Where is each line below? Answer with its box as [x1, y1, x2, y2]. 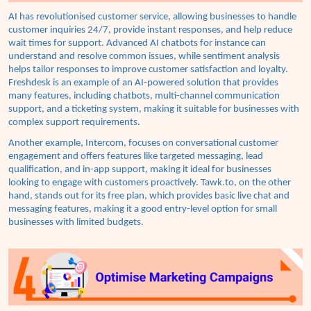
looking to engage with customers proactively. [8, 178, 201, 189]
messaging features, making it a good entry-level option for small [8, 204, 277, 215]
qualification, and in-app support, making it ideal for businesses [8, 165, 271, 176]
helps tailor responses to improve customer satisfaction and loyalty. [8, 65, 288, 76]
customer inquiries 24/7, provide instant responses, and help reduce [8, 25, 292, 36]
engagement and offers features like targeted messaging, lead [8, 151, 263, 162]
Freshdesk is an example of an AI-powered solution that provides [8, 78, 278, 89]
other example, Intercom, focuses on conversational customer [20, 138, 278, 149]
